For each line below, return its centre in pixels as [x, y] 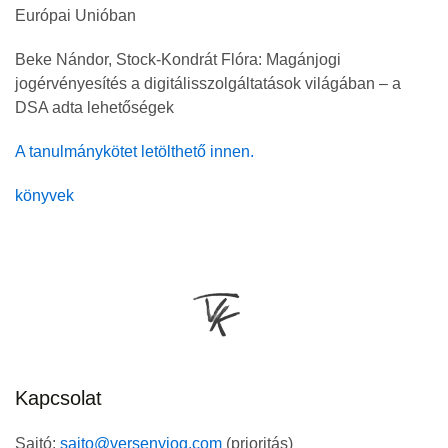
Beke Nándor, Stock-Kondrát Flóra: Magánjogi [178, 60]
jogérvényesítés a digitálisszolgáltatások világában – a [208, 84]
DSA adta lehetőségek [94, 108]
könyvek [44, 196]
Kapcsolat [58, 398]
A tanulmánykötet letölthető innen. [134, 152]
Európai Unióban [75, 16]
